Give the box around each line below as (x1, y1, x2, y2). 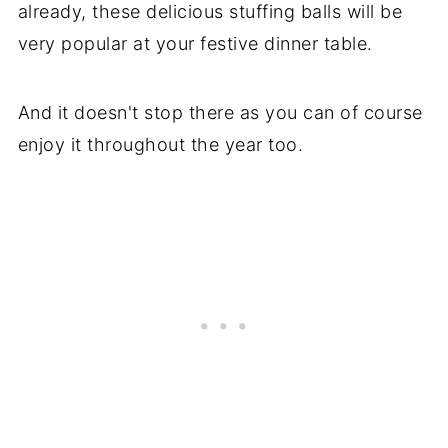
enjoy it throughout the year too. (17, 133, 304, 155)
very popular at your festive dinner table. (17, 32, 373, 54)
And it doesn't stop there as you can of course (17, 101, 423, 123)
